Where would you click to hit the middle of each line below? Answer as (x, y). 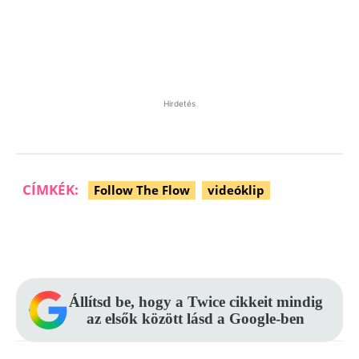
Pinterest (191, 238)
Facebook (81, 238)
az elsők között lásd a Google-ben (196, 319)
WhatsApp (308, 238)
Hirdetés (179, 103)
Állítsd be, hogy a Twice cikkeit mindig (196, 302)
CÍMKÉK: (50, 190)
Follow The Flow (142, 190)
